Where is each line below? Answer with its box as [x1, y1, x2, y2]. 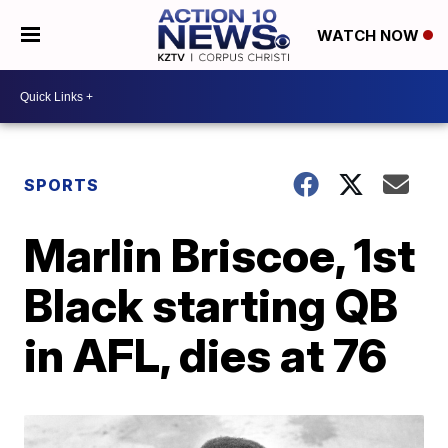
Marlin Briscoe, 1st [24, 227, 416, 283]
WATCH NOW [316, 26, 423, 46]
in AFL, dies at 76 [24, 327, 388, 383]
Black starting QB [24, 277, 399, 333]
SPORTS [24, 175, 100, 195]
